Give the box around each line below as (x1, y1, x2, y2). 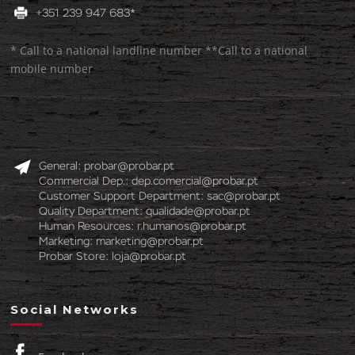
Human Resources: (39, 221, 138, 233)
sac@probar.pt (207, 191, 281, 203)
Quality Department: (39, 206, 147, 218)
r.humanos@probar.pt (137, 221, 247, 233)
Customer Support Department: (39, 191, 208, 203)
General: (39, 161, 85, 173)
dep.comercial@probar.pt (132, 176, 259, 188)
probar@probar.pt (84, 161, 175, 173)
